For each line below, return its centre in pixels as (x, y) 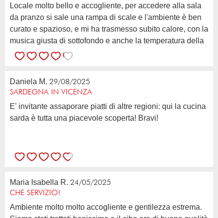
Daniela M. (28, 81)
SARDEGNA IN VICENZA (51, 92)
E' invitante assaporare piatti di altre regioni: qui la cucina (13, 106)
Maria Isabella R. (39, 182)
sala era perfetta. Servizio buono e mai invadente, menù (106, 52)
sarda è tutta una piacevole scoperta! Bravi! (84, 118)
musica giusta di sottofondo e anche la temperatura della (107, 40)
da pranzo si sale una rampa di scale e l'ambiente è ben (106, 17)
